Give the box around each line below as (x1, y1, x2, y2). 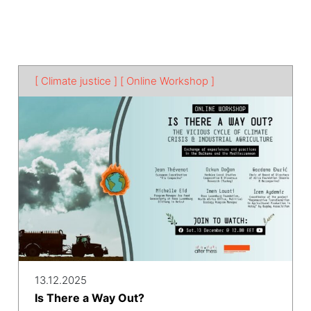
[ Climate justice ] (34, 74, 117, 87)
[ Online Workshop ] (119, 74, 215, 87)
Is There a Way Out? (34, 290, 144, 305)
